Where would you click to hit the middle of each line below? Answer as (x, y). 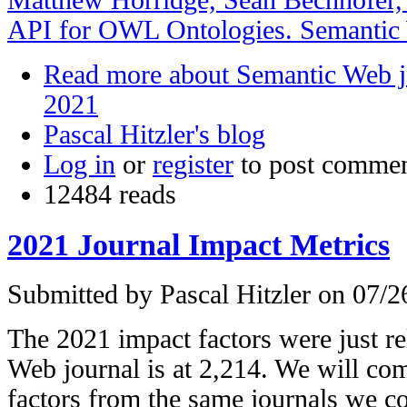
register (193, 164)
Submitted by (84, 295)
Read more (103, 74)
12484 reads (110, 194)
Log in (79, 164)
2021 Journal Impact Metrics (199, 244)
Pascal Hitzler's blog (154, 134)
